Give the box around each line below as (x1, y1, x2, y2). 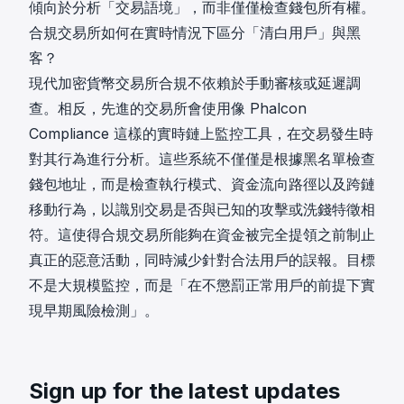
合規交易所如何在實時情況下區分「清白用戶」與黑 (29, 23, 361, 42)
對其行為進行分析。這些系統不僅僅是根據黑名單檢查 (29, 150, 375, 169)
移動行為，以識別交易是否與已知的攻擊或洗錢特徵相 (29, 200, 375, 219)
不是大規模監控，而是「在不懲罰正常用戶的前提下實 (29, 276, 375, 295)
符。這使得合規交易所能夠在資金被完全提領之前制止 (29, 225, 375, 244)
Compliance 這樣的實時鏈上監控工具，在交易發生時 (29, 124, 373, 143)
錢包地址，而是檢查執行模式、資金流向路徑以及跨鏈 (29, 175, 375, 194)
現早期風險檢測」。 (29, 301, 159, 320)
